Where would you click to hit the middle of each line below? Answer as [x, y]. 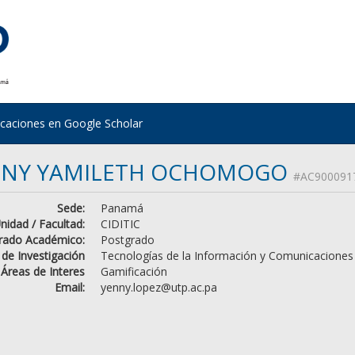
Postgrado [127, 239]
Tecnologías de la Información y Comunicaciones [227, 255]
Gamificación [134, 271]
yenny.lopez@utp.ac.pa [158, 287]
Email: [69, 287]
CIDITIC [120, 223]
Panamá [122, 208]
